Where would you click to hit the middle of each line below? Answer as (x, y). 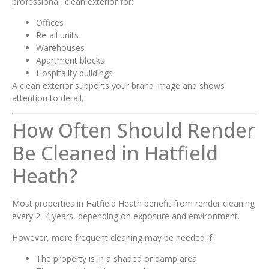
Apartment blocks (70, 60)
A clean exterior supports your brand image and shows (118, 85)
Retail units (57, 35)
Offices (50, 22)
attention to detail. (48, 98)
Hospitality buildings (74, 73)
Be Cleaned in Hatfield (115, 153)
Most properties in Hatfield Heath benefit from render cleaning (133, 204)
